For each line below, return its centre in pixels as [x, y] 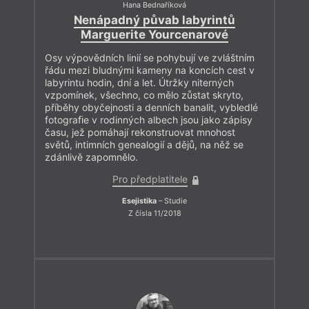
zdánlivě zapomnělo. [91, 157]
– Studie [172, 201]
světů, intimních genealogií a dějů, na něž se [144, 145]
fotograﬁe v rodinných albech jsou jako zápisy [149, 120]
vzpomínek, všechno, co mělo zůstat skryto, [144, 95]
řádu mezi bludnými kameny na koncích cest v [150, 70]
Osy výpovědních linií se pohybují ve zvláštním [150, 58]
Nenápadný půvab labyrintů [154, 20]
